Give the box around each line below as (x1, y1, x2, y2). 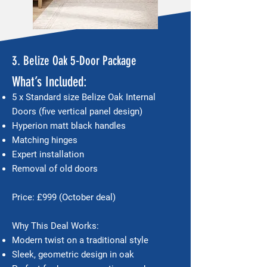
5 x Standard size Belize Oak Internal (12, 92, 156, 103)
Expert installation (12, 149, 84, 160)
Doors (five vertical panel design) (12, 106, 142, 117)
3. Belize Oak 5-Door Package (12, 53, 136, 68)
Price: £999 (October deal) (12, 192, 116, 203)
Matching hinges (12, 135, 77, 145)
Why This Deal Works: (12, 221, 99, 231)
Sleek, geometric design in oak (12, 249, 134, 260)
